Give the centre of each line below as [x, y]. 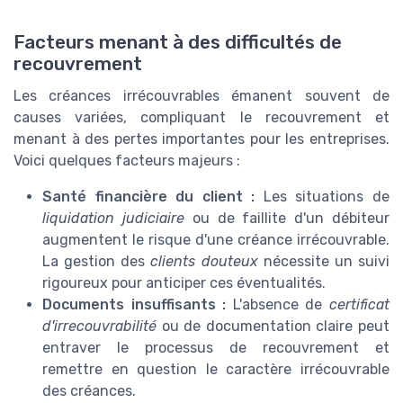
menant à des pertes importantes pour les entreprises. [201, 139]
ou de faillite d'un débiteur [287, 218]
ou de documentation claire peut [273, 326]
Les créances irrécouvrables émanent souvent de [201, 95]
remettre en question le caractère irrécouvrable [216, 369]
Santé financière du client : [149, 196]
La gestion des [97, 261]
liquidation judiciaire [113, 218]
